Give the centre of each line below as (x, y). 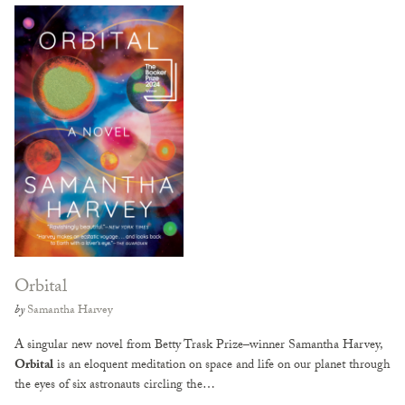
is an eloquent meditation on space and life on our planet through (222, 366)
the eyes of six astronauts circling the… (115, 386)
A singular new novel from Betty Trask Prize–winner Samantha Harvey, (198, 346)
